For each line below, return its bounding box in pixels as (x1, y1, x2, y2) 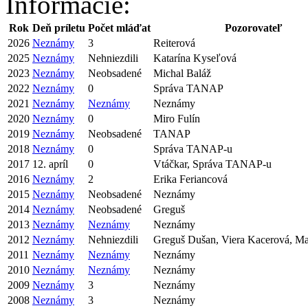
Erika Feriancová (153, 173, 228, 185)
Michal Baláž (153, 67, 211, 79)
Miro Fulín (153, 112, 200, 124)
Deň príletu (32, 21, 85, 34)
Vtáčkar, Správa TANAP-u (153, 157, 272, 170)
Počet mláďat (88, 21, 151, 34)
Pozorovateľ (225, 21, 283, 34)
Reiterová (153, 36, 195, 49)
